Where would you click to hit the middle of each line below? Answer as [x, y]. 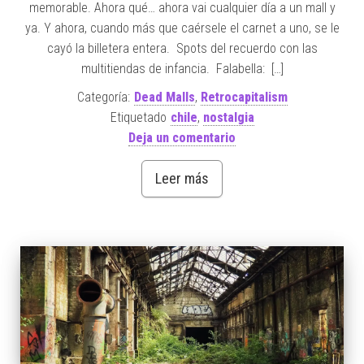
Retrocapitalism [244, 97]
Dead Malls [164, 97]
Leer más [182, 179]
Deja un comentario [182, 138]
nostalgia [228, 118]
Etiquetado [138, 118]
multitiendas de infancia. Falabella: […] [182, 69]
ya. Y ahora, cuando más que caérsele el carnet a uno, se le [182, 28]
